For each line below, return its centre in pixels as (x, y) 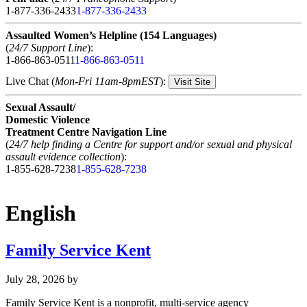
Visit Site (192, 82)
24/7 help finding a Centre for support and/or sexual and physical (150, 144)
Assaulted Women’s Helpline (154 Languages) (111, 35)
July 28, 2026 (35, 279)
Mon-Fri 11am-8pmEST (107, 81)
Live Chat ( (30, 81)
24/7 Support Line (48, 47)
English (41, 213)
